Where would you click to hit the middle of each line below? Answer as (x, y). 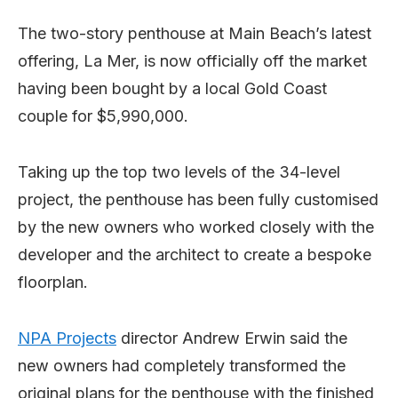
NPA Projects (67, 338)
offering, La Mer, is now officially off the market (192, 60)
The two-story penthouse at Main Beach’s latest (195, 33)
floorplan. (53, 282)
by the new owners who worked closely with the (196, 227)
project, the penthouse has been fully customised (198, 199)
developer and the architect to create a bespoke (195, 254)
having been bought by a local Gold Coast (172, 88)
